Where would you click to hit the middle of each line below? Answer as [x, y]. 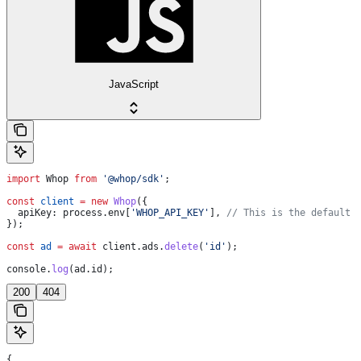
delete [181, 246]
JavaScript [134, 84]
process [80, 212]
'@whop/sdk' [131, 178]
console [26, 269]
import [23, 178]
